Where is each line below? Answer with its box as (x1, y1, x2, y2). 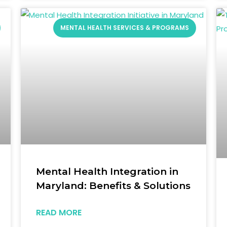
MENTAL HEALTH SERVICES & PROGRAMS (60, 23, 189, 32)
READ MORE (35, 206, 82, 218)
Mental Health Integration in (35, 165, 178, 177)
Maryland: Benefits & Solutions (35, 179, 191, 192)
